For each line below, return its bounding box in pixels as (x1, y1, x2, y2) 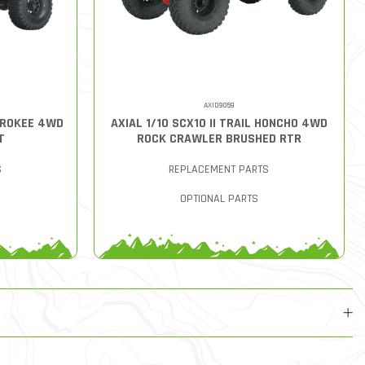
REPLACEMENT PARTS (169, 161, 270, 177)
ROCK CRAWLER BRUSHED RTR (136, 130, 301, 147)
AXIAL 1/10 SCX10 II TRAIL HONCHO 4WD (110, 114, 328, 132)
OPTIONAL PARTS (179, 191, 258, 206)
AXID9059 (203, 99, 235, 110)
